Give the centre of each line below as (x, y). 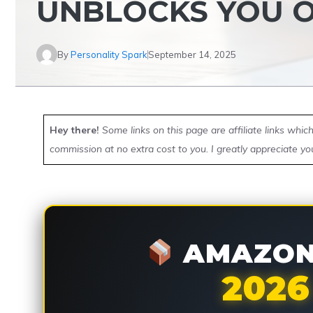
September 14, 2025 (192, 54)
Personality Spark (109, 54)
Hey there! (74, 130)
